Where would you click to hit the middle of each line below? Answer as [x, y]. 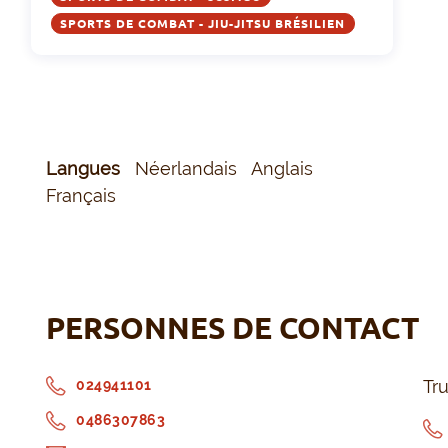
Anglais [287, 169]
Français [86, 196]
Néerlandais [191, 169]
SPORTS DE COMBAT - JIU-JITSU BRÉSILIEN [203, 24]
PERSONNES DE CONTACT [233, 328]
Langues [86, 169]
